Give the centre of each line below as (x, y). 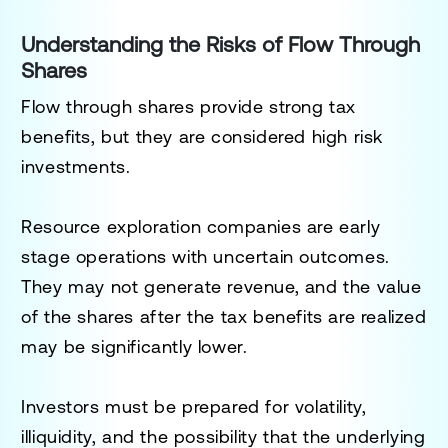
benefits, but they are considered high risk (202, 136)
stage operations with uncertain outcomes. (205, 256)
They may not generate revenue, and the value (221, 286)
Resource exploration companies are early (201, 226)
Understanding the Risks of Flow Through (221, 44)
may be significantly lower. (134, 346)
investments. (76, 166)
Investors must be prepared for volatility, (194, 406)
